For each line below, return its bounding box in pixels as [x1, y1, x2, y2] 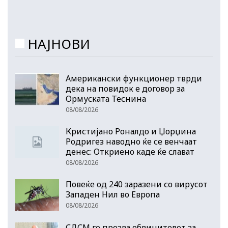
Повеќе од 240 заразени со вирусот [66, 178, 208, 190]
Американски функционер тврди [66, 72, 202, 84]
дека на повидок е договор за [66, 82, 185, 94]
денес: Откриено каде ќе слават [66, 146, 194, 157]
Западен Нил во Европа [66, 188, 160, 200]
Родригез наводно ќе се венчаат [66, 135, 197, 147]
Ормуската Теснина [66, 93, 146, 104]
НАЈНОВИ [27, 35, 90, 53]
